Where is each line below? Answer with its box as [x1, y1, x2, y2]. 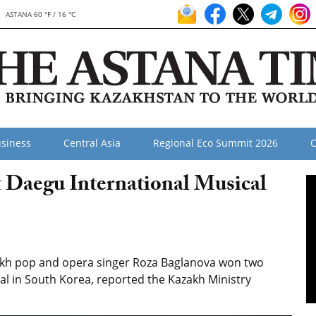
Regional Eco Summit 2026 [153, 136, 278, 150]
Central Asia [63, 136, 121, 150]
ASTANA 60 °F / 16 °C [5, 9, 75, 19]
